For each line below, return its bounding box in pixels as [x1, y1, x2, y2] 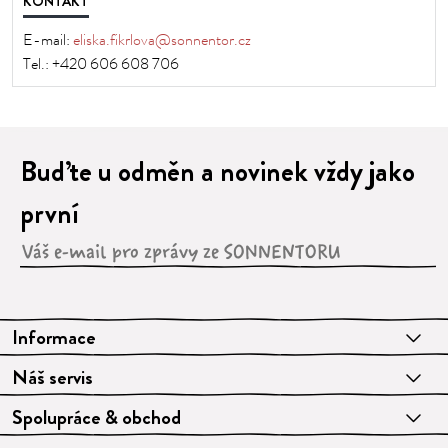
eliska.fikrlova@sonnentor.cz [73, 29, 251, 51]
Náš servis [12, 363, 93, 392]
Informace [12, 323, 96, 352]
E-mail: [23, 29, 73, 51]
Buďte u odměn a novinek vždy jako [20, 152, 415, 192]
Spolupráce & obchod [12, 403, 181, 432]
